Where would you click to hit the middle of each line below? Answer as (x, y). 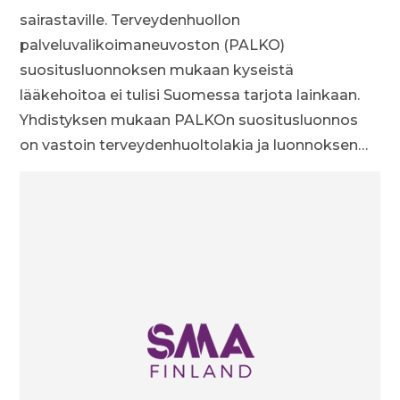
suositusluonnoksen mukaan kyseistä (157, 70)
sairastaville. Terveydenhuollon (130, 20)
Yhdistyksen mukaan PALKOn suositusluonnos (189, 120)
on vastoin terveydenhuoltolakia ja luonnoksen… (194, 145)
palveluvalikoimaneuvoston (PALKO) (153, 45)
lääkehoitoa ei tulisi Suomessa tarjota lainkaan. (190, 95)
